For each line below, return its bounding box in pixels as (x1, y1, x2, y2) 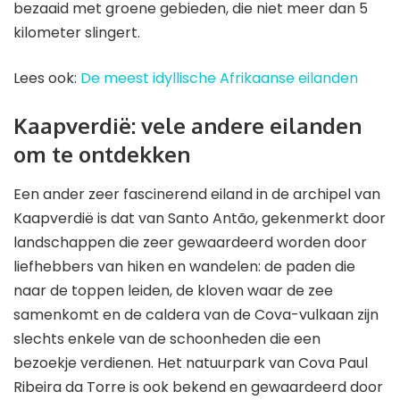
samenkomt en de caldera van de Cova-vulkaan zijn (13, 304, 379, 325)
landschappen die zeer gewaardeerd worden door (13, 231, 367, 253)
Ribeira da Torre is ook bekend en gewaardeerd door (13, 376, 383, 397)
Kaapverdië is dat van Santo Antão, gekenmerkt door (13, 207, 386, 229)
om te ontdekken (13, 140, 190, 169)
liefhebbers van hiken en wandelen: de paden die (13, 255, 355, 277)
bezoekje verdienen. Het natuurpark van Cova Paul (13, 352, 368, 373)
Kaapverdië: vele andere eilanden (13, 112, 362, 140)
